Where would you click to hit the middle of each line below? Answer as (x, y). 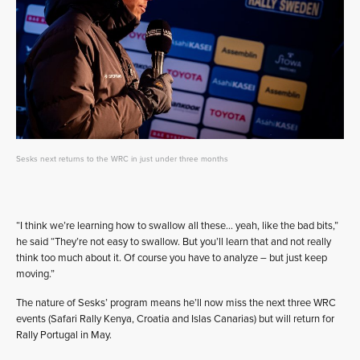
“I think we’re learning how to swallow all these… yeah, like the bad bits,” (177, 225)
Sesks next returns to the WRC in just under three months (122, 159)
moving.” (35, 274)
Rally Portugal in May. (64, 335)
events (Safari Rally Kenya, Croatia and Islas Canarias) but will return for (175, 319)
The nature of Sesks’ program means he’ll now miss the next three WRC (176, 303)
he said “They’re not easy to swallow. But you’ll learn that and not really (174, 241)
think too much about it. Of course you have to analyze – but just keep (172, 258)
